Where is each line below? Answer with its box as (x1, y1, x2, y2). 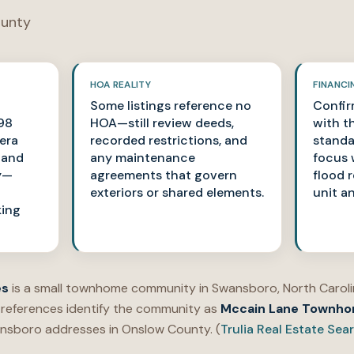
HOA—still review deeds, (89, 115, 234, 131)
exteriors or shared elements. (89, 184, 264, 201)
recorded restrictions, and (89, 132, 247, 149)
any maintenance (89, 149, 195, 166)
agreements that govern (89, 167, 237, 183)
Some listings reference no (89, 97, 251, 114)
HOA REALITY (89, 78, 151, 91)
